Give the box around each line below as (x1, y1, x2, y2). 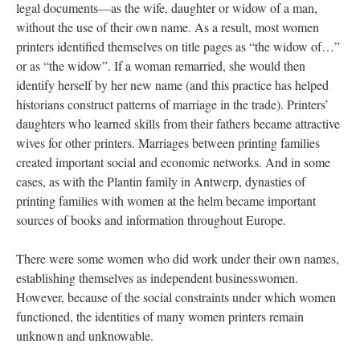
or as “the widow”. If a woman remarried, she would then (16, 57, 305, 74)
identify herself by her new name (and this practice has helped (16, 76, 329, 93)
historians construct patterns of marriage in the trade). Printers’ (16, 96, 329, 112)
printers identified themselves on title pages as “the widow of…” (16, 38, 340, 55)
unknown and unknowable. (16, 327, 153, 344)
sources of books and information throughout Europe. (16, 211, 286, 228)
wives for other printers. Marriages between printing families (16, 134, 320, 151)
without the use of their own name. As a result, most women (16, 18, 319, 35)
